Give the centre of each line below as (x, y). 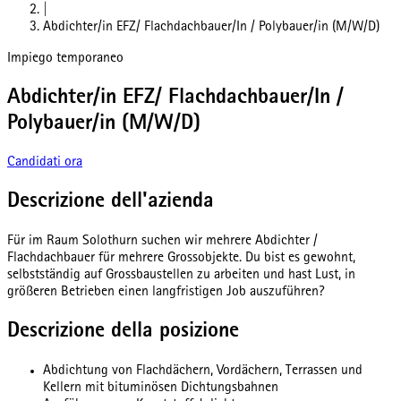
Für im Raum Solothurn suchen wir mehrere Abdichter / (162, 242)
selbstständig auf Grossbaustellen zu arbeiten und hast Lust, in (181, 276)
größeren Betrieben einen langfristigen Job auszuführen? (166, 293)
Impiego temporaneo (65, 59)
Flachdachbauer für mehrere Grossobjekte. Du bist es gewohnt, (181, 259)
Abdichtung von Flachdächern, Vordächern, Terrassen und (203, 372)
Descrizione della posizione (123, 333)
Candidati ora (45, 163)
